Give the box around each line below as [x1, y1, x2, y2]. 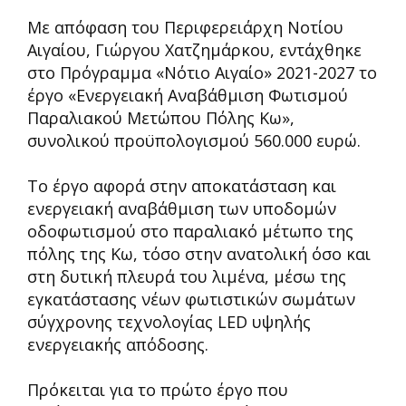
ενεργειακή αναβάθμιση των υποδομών [27, 197, 336, 219]
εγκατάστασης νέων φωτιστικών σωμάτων [27, 287, 355, 310]
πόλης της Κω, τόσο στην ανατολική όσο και [27, 242, 371, 265]
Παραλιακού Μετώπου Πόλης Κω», [27, 106, 295, 129]
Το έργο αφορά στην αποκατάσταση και [27, 174, 336, 197]
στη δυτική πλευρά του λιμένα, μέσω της [27, 265, 346, 287]
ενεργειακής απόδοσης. [27, 333, 208, 355]
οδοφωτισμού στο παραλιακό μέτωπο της [27, 219, 353, 242]
